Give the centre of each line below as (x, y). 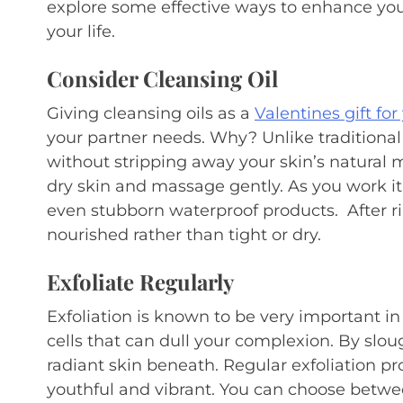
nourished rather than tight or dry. (184, 235)
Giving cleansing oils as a (151, 113)
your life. (81, 31)
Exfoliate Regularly (140, 282)
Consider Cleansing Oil (162, 78)
